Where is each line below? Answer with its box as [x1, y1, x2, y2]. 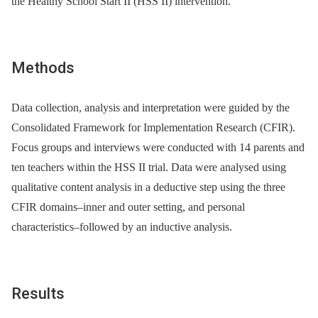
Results [11, 284, 65, 302]
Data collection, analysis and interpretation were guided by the [11, 101, 290, 114]
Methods [11, 59, 75, 77]
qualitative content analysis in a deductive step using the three [11, 180, 285, 193]
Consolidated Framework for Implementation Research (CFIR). [11, 121, 295, 133]
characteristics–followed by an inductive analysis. [11, 220, 232, 233]
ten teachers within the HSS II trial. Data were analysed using [11, 160, 286, 173]
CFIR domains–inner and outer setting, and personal [11, 200, 245, 213]
